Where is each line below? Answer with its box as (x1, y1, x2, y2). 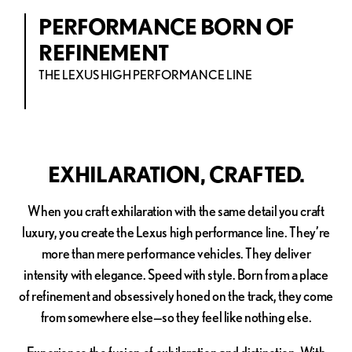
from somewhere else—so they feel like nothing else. (40, 308, 312, 324)
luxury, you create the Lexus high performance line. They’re (22, 223, 330, 240)
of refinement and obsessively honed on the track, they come (19, 287, 333, 303)
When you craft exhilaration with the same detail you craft (27, 202, 324, 218)
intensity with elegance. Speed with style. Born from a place (24, 266, 328, 282)
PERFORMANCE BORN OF (38, 13, 295, 39)
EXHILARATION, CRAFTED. (47, 160, 305, 186)
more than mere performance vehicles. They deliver (41, 244, 311, 261)
